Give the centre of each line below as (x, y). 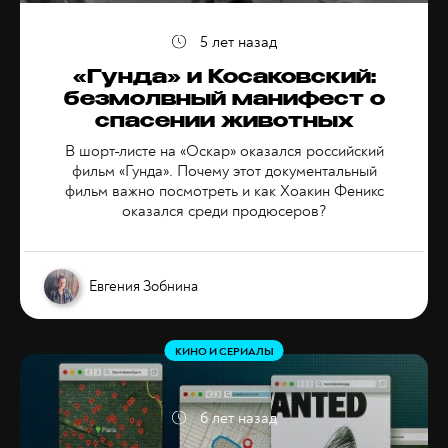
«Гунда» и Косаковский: (224, 79)
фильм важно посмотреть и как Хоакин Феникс (224, 191)
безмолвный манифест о (224, 101)
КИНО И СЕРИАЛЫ (224, 352)
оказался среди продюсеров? (224, 211)
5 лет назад (238, 42)
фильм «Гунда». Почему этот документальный (224, 171)
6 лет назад (238, 418)
